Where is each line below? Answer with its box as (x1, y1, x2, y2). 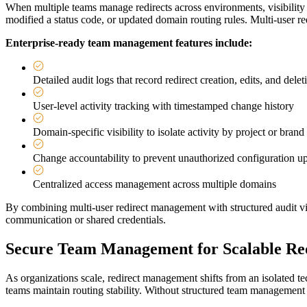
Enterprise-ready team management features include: (5, 37, 252, 49)
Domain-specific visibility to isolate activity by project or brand (33, 126, 304, 138)
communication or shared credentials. (5, 214, 166, 226)
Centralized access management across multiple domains (33, 178, 276, 191)
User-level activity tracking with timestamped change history (33, 100, 294, 112)
